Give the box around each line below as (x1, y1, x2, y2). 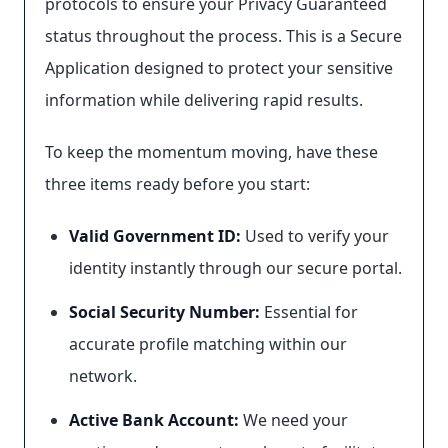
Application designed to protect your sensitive (45, 57, 393, 79)
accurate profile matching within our (69, 333, 347, 355)
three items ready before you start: (45, 173, 310, 195)
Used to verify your (241, 225, 389, 247)
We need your (239, 409, 348, 431)
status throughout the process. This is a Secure (45, 25, 402, 47)
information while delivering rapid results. (45, 89, 363, 111)
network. (69, 365, 137, 387)
